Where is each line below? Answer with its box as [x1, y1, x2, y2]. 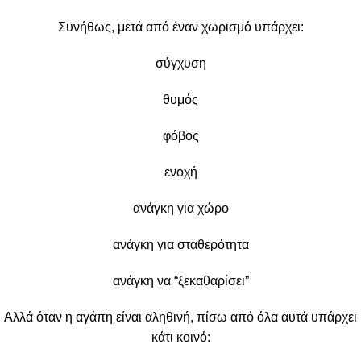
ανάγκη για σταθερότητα [112, 237, 249, 251]
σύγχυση [155, 56, 206, 70]
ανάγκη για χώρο [132, 201, 229, 215]
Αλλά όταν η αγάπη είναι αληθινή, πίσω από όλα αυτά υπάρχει [4, 309, 357, 324]
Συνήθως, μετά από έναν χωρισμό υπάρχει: [57, 19, 304, 34]
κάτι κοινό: [151, 330, 210, 344]
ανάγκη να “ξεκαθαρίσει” [112, 273, 249, 288]
